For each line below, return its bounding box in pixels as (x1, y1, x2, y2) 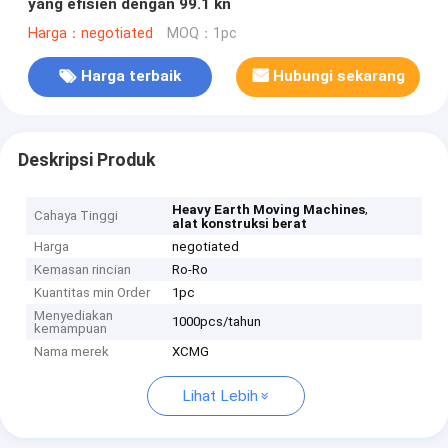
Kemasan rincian (34, 262, 132, 278)
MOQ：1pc (166, 24, 237, 42)
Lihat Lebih (181, 387, 258, 406)
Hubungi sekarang (273, 67, 406, 86)
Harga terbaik (80, 67, 181, 86)
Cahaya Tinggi (34, 208, 119, 224)
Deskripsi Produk (17, 149, 155, 170)
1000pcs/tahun (172, 314, 262, 330)
